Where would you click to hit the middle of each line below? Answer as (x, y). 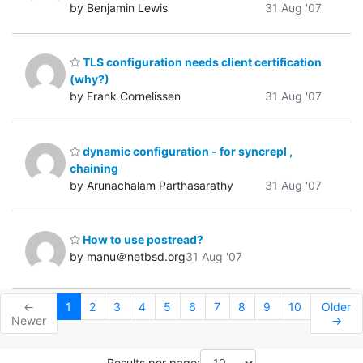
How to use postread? (142, 240)
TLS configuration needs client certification (201, 62)
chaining (94, 168)
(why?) (90, 79)
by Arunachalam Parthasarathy (152, 185)
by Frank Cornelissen (125, 96)
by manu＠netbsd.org (128, 257)
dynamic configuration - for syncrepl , (186, 151)
